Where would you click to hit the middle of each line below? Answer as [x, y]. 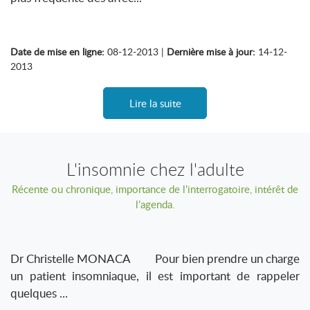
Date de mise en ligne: [57, 52]
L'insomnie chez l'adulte [155, 169]
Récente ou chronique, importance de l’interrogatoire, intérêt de [155, 189]
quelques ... [39, 293]
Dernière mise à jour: [211, 52]
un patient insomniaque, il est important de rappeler [155, 276]
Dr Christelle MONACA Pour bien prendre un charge [155, 258]
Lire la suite [155, 103]
